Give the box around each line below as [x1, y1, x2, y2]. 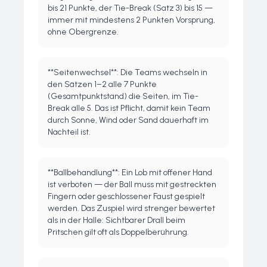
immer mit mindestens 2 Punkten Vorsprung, [48, 15, 215, 25]
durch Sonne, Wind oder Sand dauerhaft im [48, 115, 209, 125]
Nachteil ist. [48, 127, 91, 137]
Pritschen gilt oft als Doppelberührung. [48, 227, 189, 237]
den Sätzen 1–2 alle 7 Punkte [48, 79, 157, 89]
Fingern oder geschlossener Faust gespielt [48, 191, 205, 201]
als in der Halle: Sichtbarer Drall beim [48, 215, 185, 225]
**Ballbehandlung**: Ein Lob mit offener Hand [48, 167, 212, 178]
